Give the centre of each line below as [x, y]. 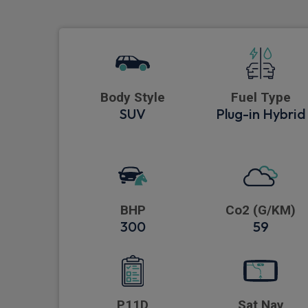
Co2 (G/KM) [261, 210]
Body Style [133, 98]
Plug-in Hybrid [261, 114]
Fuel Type [261, 98]
